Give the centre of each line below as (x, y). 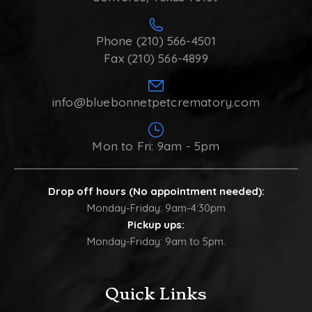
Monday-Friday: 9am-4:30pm (156, 208)
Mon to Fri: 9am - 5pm (156, 146)
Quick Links (156, 294)
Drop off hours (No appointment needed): (156, 192)
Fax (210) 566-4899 (156, 58)
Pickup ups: (156, 225)
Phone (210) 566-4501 (156, 41)
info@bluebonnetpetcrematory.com (156, 102)
